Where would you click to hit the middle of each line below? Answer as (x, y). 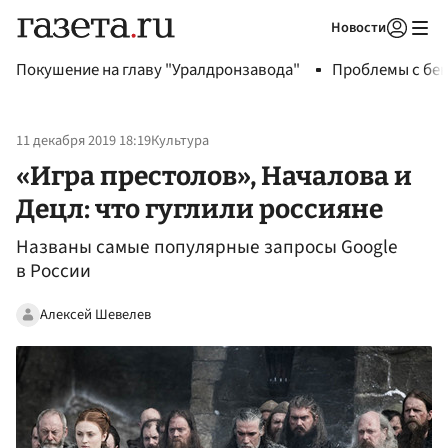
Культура (180, 141)
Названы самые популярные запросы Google (207, 247)
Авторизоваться (315, 53)
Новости (358, 27)
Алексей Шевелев (95, 314)
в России (53, 271)
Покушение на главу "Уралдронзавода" (158, 70)
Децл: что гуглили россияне (199, 208)
